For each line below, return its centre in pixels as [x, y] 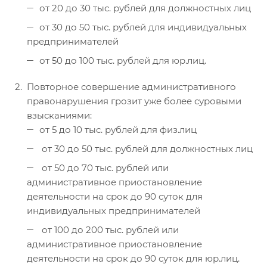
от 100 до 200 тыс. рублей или [109, 230]
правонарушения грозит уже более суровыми [134, 101]
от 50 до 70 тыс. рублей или [104, 168]
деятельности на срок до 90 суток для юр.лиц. [133, 259]
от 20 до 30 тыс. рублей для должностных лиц [145, 8]
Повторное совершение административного [131, 87]
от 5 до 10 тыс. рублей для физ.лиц [118, 130]
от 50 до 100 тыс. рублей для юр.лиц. [123, 61]
